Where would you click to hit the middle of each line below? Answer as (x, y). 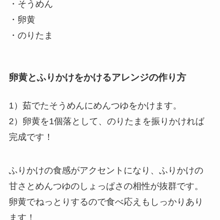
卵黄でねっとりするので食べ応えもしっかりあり (106, 202)
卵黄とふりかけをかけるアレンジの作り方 (97, 77)
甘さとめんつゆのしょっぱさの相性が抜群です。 (106, 186)
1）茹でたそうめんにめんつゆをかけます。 (95, 105)
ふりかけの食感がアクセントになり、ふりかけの (106, 170)
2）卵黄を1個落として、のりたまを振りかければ (106, 121)
